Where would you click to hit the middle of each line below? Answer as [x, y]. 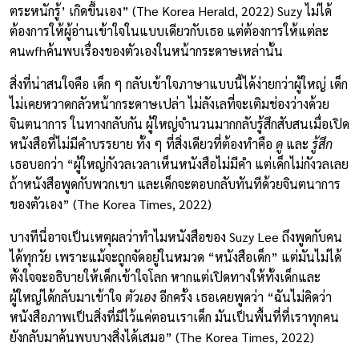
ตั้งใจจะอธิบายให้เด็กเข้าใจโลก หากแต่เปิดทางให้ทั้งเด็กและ [165, 277]
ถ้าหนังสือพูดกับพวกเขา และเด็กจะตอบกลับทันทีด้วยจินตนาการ [175, 184]
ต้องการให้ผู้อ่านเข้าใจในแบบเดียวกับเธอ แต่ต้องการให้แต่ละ [169, 31]
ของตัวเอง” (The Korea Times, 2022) [111, 204]
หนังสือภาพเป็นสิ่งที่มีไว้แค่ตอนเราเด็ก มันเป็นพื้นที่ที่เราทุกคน [174, 317]
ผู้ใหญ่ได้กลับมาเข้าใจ [67, 297]
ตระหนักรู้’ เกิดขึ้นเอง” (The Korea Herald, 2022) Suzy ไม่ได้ [171, 11]
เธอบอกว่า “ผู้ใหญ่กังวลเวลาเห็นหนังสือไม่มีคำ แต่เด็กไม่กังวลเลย [179, 164]
